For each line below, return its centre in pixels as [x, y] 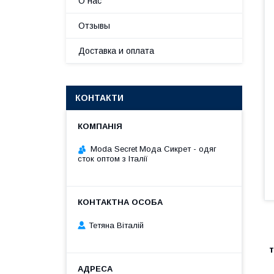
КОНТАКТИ [99, 98]
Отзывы [94, 26]
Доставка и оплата [116, 51]
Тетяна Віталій [116, 225]
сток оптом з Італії [113, 159]
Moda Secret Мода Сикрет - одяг [154, 149]
